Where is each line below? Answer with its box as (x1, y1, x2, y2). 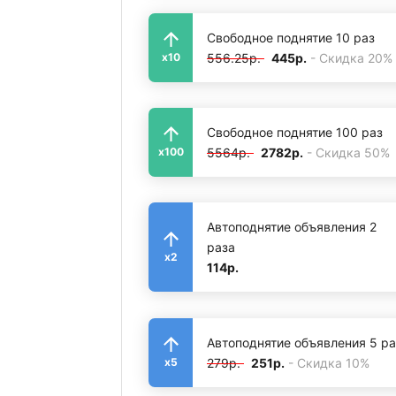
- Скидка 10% (288, 354, 369, 370)
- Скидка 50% (307, 144, 390, 160)
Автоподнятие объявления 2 (207, 219, 377, 235)
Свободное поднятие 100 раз (207, 124, 383, 140)
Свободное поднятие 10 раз (207, 29, 375, 45)
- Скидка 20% (310, 49, 392, 65)
